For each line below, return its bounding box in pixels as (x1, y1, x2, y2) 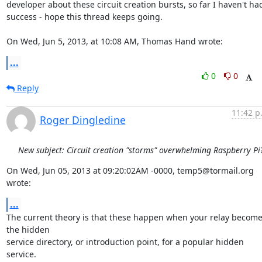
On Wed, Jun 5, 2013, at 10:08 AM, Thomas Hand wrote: (6, 36, 223, 47)
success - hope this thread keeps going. (6, 11, 165, 22)
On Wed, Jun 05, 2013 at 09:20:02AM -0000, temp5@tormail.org (6, 165, 254, 176)
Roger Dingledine (39, 113, 126, 127)
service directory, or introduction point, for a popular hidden (6, 236, 244, 247)
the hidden (6, 224, 50, 235)
